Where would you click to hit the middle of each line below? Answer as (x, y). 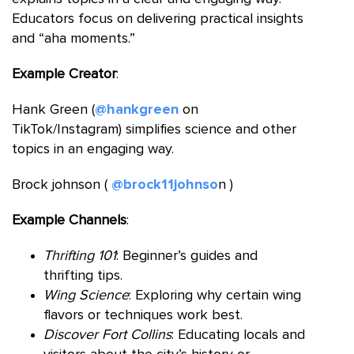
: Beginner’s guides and (187, 256)
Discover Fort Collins (107, 335)
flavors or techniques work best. (143, 315)
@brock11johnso (163, 185)
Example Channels (69, 220)
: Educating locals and (238, 335)
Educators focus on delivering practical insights (158, 19)
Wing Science (86, 295)
